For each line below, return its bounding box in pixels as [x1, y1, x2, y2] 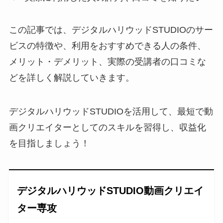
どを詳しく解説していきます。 [8, 73, 134, 83]
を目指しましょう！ [8, 138, 90, 149]
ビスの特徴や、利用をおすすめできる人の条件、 [8, 41, 206, 51]
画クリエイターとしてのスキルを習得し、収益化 [8, 122, 206, 133]
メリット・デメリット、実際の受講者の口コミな [8, 57, 206, 67]
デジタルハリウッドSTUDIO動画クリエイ [17, 185, 204, 197]
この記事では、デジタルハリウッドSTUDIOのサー [8, 25, 213, 35]
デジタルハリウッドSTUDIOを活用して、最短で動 [8, 107, 213, 117]
